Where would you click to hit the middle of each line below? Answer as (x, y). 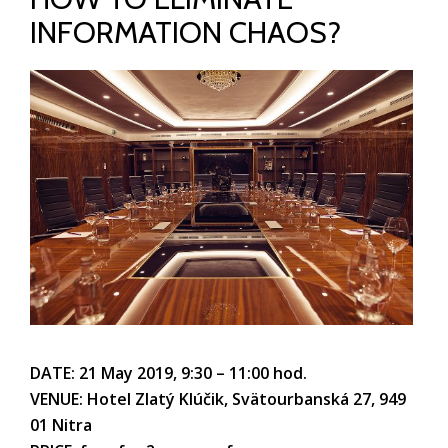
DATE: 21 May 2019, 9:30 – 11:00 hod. (168, 372)
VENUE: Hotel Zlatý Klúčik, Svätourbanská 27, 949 (218, 398)
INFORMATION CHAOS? (185, 32)
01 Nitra (61, 424)
